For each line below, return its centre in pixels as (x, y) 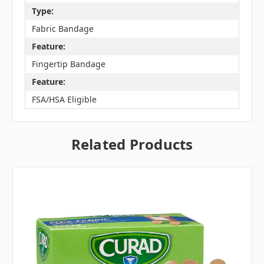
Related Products (132, 144)
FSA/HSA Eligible (64, 100)
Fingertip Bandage (68, 64)
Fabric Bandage (62, 29)
